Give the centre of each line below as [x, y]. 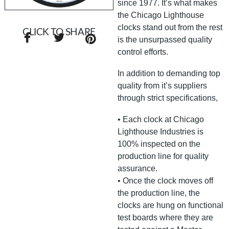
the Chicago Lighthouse [161, 15]
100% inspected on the [159, 144]
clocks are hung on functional [171, 205]
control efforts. [143, 52]
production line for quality [163, 156]
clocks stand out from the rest [170, 27]
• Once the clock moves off [166, 180]
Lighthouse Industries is [161, 131]
